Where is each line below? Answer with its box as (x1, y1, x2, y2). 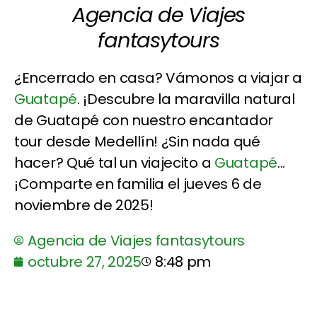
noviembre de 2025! (14, 195, 154, 215)
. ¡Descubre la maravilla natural (76, 88, 295, 109)
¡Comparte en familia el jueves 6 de (14, 173, 262, 194)
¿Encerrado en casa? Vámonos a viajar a (14, 67, 302, 88)
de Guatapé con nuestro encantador (14, 110, 274, 130)
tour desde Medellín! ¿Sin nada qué (14, 131, 260, 151)
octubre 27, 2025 (28, 251, 142, 272)
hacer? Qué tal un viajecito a (14, 152, 214, 173)
